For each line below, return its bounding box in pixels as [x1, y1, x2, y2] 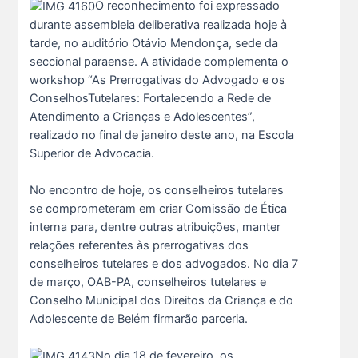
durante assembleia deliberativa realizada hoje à [29, 17, 287, 32]
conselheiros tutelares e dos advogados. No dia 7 [29, 256, 298, 271]
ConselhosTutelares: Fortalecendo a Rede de [29, 90, 271, 105]
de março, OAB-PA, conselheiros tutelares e [29, 274, 266, 289]
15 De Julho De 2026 [71, 336, 149, 345]
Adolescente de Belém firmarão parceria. [29, 311, 248, 326]
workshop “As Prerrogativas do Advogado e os [29, 72, 285, 87]
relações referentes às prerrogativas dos [29, 237, 249, 253]
